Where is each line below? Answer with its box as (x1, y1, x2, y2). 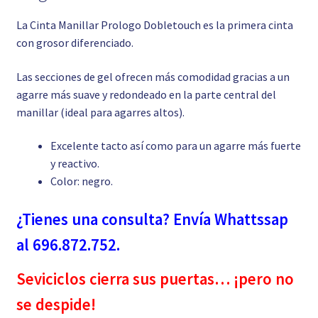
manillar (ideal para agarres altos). (16, 104, 185, 119)
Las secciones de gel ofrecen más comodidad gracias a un (16, 69, 290, 84)
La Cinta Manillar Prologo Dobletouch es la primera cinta (16, 18, 293, 33)
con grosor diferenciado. (16, 35, 133, 50)
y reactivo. (50, 156, 99, 171)
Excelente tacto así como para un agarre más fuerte (50, 138, 301, 153)
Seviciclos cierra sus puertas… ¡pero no (16, 269, 294, 290)
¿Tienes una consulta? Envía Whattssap (16, 209, 288, 230)
